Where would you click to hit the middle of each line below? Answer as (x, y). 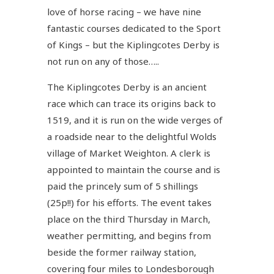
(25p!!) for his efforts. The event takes (130, 203)
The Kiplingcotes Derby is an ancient (127, 87)
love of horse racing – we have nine (124, 12)
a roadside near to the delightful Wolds (132, 137)
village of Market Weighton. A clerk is (129, 153)
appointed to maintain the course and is (134, 170)
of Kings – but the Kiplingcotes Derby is (134, 45)
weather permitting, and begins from (129, 236)
